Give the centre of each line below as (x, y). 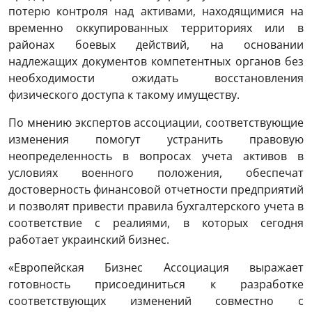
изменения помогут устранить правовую (156, 140)
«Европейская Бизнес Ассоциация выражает (156, 268)
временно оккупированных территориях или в (156, 28)
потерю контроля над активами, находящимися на (156, 11)
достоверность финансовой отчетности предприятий (156, 190)
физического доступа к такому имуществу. (124, 95)
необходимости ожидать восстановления (156, 78)
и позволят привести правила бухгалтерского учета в (156, 206)
